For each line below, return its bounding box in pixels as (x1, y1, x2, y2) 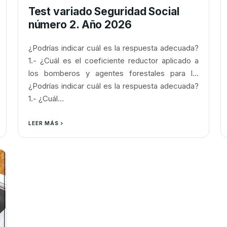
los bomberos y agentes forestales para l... (28, 68, 199, 78)
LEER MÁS (28, 120, 59, 126)
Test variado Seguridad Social (28, 5, 179, 18)
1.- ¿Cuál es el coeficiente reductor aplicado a (28, 56, 199, 65)
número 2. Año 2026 (28, 18, 132, 31)
